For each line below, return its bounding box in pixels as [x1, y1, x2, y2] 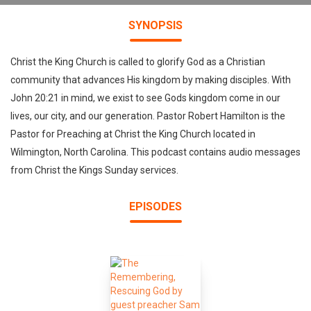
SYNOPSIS [128, 19, 183, 32]
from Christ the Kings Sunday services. [10, 165, 178, 176]
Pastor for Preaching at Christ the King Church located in [10, 128, 255, 140]
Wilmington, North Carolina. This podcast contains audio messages [10, 146, 301, 158]
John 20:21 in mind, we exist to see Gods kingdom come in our [10, 92, 280, 103]
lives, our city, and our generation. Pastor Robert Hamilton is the [10, 110, 285, 121]
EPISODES [129, 200, 182, 213]
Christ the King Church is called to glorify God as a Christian [10, 56, 265, 67]
